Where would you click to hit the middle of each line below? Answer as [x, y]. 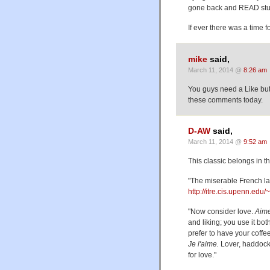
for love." [202, 255]
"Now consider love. [221, 212]
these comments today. [225, 100]
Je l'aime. [204, 244]
